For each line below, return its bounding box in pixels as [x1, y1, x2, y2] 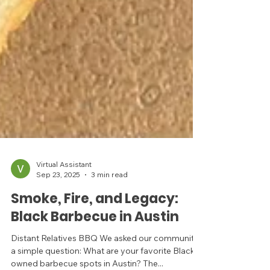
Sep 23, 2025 [36, 199, 80, 209]
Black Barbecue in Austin [11, 236, 179, 256]
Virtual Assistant [36, 189, 92, 198]
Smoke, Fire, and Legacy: [11, 218, 178, 237]
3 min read [91, 199, 128, 209]
